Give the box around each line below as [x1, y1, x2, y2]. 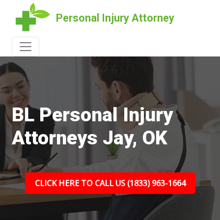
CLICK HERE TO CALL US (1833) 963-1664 [34, 178, 186, 189]
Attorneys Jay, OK [12, 127, 167, 149]
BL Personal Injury [12, 104, 173, 126]
